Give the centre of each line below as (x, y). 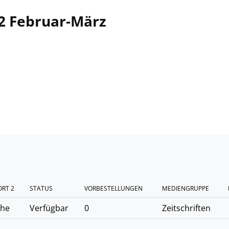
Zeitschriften (186, 208)
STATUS (41, 188)
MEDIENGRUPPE (186, 188)
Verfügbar (49, 208)
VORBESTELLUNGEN (113, 188)
